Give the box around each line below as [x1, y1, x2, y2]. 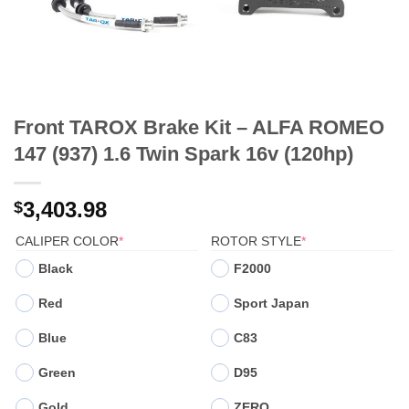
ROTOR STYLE [211, 234, 301, 248]
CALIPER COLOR [16, 234, 119, 248]
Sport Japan [234, 296, 309, 310]
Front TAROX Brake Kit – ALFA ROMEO [14, 116, 384, 139]
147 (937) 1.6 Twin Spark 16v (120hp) [14, 142, 353, 165]
